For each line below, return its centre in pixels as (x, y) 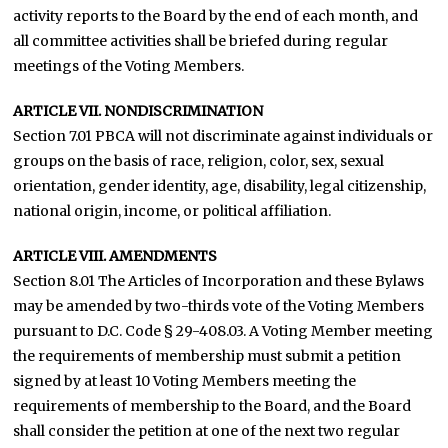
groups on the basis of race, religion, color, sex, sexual (199, 161)
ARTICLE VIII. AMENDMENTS (115, 256)
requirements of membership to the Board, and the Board (212, 406)
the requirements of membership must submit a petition (207, 356)
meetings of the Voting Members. (129, 66)
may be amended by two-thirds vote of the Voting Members (219, 306)
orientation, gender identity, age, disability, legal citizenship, (220, 186)
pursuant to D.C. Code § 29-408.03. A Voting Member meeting (223, 331)
